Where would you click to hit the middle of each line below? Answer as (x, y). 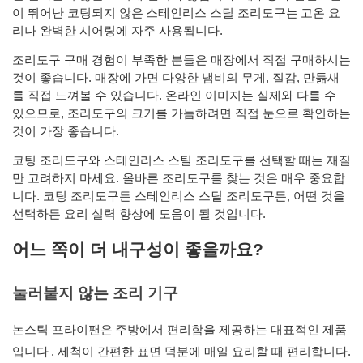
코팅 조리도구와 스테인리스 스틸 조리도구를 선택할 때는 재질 (181, 160)
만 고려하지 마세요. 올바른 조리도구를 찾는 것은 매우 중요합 (179, 178)
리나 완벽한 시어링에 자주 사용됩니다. (117, 31)
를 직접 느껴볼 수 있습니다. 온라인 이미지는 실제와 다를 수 (174, 96)
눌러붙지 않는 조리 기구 (95, 293)
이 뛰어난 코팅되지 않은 (78, 13)
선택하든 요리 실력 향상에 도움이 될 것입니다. (139, 214)
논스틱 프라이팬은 (62, 330)
